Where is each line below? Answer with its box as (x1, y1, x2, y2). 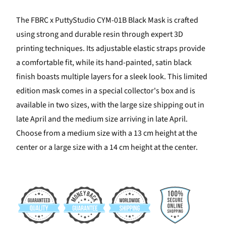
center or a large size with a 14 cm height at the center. (16, 142, 198, 153)
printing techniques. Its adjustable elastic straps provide (16, 43, 205, 54)
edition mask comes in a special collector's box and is (16, 85, 195, 97)
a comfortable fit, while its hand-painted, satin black (16, 57, 192, 69)
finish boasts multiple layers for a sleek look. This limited (16, 71, 207, 83)
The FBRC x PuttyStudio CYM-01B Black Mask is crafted (16, 15, 198, 26)
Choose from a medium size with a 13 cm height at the (16, 128, 197, 139)
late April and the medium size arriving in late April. (16, 114, 188, 125)
